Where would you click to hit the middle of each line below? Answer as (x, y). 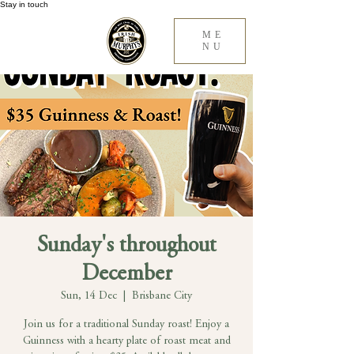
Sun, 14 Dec (89, 296)
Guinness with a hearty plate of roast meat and (126, 341)
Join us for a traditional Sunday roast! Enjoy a (126, 325)
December (126, 275)
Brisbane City (162, 296)
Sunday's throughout (126, 246)
